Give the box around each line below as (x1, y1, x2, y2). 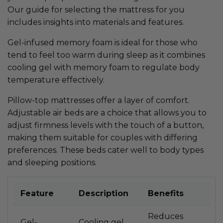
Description (79, 189, 128, 199)
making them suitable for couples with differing (7, 133, 198, 143)
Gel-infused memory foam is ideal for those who (7, 38, 198, 48)
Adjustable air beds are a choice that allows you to (7, 108, 207, 118)
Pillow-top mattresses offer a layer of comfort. (7, 96, 190, 106)
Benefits (148, 189, 184, 199)
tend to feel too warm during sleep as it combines (7, 50, 205, 60)
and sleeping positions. (7, 158, 97, 168)
